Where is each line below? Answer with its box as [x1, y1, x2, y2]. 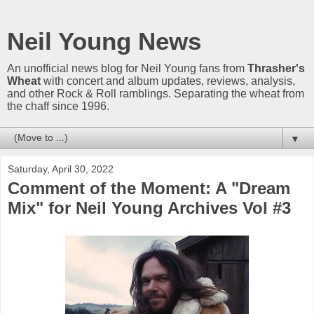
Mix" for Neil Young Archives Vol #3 [8, 198, 291, 217]
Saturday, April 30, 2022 [8, 163, 114, 175]
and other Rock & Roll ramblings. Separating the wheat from [7, 88, 304, 100]
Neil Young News [7, 28, 201, 55]
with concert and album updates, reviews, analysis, [41, 75, 295, 87]
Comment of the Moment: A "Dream [8, 179, 290, 198]
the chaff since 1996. [7, 100, 109, 112]
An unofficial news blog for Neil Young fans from [7, 62, 247, 74]
